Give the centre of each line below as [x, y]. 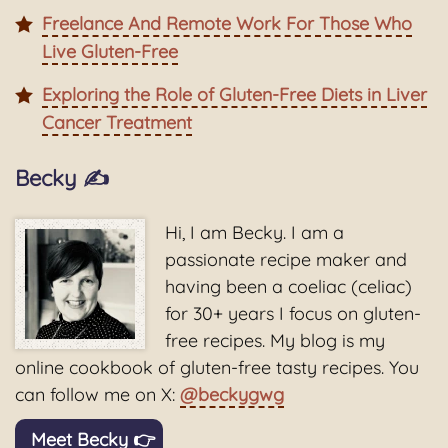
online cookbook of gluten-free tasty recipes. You [217, 368]
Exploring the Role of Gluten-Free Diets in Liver [234, 95]
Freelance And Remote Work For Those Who [227, 24]
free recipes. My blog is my [275, 341]
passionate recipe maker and [286, 260]
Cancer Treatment [117, 123]
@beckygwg [232, 395]
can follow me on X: [97, 395]
